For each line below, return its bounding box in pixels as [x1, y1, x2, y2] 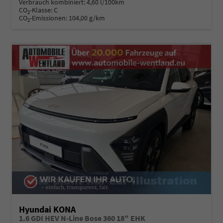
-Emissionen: [30, 13, 69, 23]
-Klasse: [30, 5, 52, 15]
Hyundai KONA [19, 204, 76, 216]
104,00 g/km [69, 13, 105, 23]
